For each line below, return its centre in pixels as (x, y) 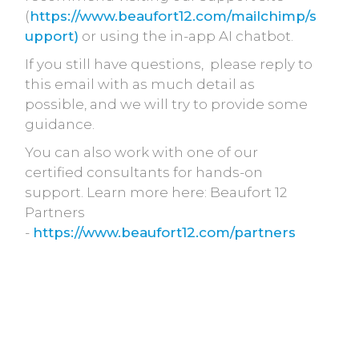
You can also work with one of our (141, 152)
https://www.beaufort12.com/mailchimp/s (173, 16)
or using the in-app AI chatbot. (186, 36)
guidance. (60, 124)
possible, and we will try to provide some (166, 104)
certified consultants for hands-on (144, 172)
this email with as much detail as (140, 84)
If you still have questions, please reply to (169, 64)
